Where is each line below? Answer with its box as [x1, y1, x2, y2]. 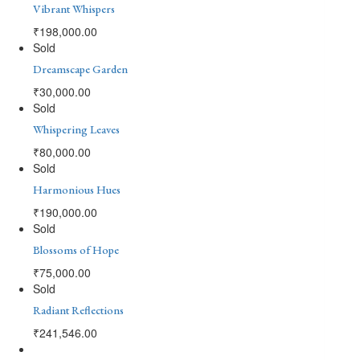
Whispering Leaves [33, 121, 120, 137]
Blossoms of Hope [33, 242, 119, 257]
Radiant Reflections [33, 302, 124, 317]
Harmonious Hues [33, 182, 121, 197]
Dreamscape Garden [33, 61, 128, 76]
